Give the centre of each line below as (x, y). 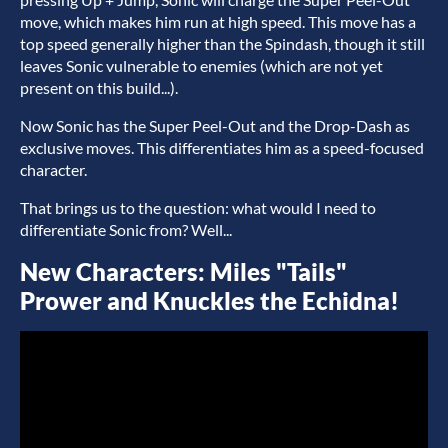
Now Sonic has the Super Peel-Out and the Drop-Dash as (215, 125)
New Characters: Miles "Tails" (183, 271)
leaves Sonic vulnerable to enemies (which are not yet (201, 65)
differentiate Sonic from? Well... (126, 229)
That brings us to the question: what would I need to (198, 207)
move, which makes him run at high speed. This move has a (218, 21)
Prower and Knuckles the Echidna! (209, 300)
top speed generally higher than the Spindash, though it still (222, 43)
